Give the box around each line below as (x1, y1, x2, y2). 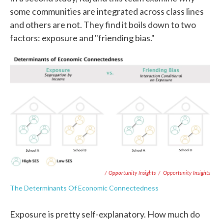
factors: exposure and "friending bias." (10, 32, 155, 44)
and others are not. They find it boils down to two (10, 19, 196, 30)
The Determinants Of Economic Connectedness (10, 184, 159, 192)
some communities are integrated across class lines (10, 6, 204, 17)
